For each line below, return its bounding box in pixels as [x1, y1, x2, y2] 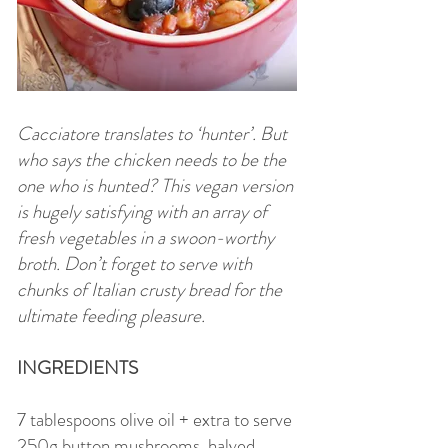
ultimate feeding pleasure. [17, 302, 205, 329]
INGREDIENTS [17, 354, 138, 381]
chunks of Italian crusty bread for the [17, 276, 282, 303]
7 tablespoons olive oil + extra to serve [17, 406, 292, 433]
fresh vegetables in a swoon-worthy [17, 224, 274, 251]
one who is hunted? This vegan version [17, 172, 293, 199]
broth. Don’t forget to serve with [17, 250, 252, 277]
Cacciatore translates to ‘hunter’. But [17, 120, 287, 147]
